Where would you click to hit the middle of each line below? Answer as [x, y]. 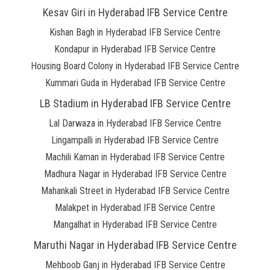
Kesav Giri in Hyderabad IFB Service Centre [135, 12]
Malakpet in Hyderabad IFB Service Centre [135, 208]
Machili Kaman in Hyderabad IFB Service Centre [135, 157]
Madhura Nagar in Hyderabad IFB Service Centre [135, 174]
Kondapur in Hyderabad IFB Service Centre [135, 49]
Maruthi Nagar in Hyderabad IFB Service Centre [135, 245]
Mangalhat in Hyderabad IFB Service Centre [135, 224]
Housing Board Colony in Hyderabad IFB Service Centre [135, 66]
